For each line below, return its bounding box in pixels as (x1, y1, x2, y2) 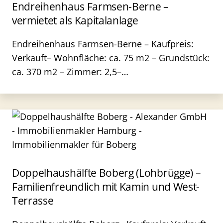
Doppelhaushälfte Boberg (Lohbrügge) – (12, 166, 201, 180)
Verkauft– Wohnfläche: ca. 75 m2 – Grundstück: (12, 52, 210, 64)
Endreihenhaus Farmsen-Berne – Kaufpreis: (12, 38, 194, 50)
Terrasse (12, 194, 54, 208)
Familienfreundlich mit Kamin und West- (12, 180, 200, 194)
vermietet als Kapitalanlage (12, 13, 138, 27)
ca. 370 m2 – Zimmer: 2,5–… (12, 66, 128, 78)
